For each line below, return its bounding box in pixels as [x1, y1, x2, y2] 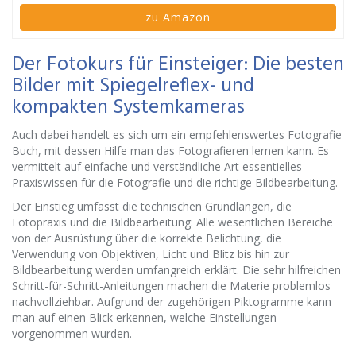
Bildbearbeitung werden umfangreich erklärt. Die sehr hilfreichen [12, 262, 341, 277]
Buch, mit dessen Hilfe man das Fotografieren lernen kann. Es [12, 143, 329, 158]
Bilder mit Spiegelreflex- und [12, 71, 254, 103]
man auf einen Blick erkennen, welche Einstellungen [12, 310, 277, 325]
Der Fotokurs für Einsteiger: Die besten [12, 49, 344, 81]
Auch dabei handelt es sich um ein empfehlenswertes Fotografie [12, 127, 342, 142]
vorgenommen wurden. [12, 326, 132, 341]
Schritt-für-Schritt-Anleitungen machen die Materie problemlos [12, 278, 331, 293]
